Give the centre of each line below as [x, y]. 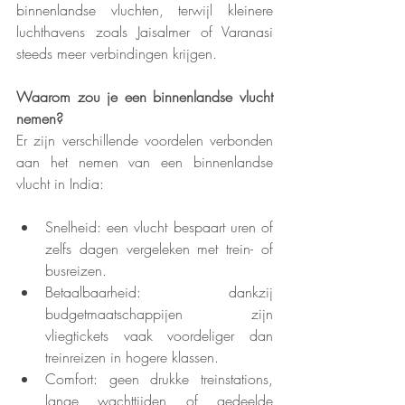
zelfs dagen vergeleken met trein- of [159, 249]
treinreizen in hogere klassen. [132, 358]
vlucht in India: [60, 184]
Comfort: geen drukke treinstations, [159, 379]
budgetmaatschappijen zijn [159, 314]
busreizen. [76, 271]
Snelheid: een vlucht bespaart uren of [159, 227]
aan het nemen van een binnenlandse [145, 162]
